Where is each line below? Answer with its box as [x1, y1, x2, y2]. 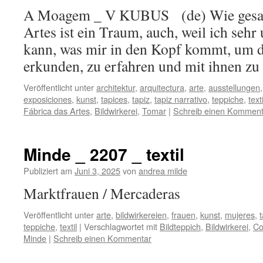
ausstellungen [208, 81, 260, 93]
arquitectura [140, 81, 184, 93]
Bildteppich [160, 220, 201, 232]
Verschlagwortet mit [84, 220, 157, 232]
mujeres [225, 208, 255, 221]
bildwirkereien [116, 208, 167, 221]
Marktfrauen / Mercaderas [23, 183, 259, 203]
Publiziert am [23, 164, 72, 177]
